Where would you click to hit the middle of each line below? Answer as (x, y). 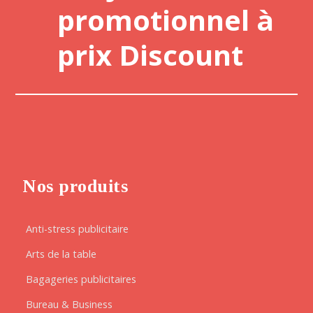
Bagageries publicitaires (81, 279)
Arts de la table (61, 254)
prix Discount (151, 55)
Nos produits (75, 187)
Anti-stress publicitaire (78, 229)
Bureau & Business (70, 305)
